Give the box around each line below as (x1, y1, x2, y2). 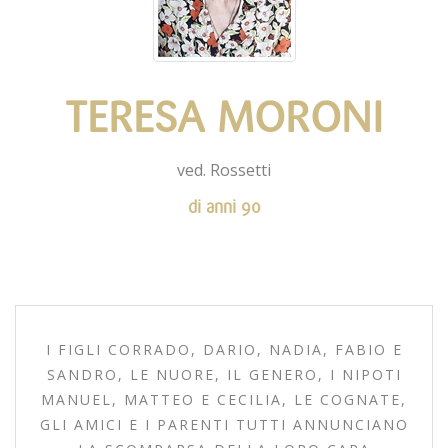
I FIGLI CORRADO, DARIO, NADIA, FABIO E (45, 339, 403, 359)
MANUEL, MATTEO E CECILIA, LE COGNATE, (41, 389, 407, 409)
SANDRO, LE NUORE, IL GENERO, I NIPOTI (46, 364, 402, 384)
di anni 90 (187, 196, 261, 217)
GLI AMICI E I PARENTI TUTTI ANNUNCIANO (39, 414, 409, 434)
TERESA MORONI (65, 92, 383, 143)
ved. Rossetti (177, 158, 271, 181)
